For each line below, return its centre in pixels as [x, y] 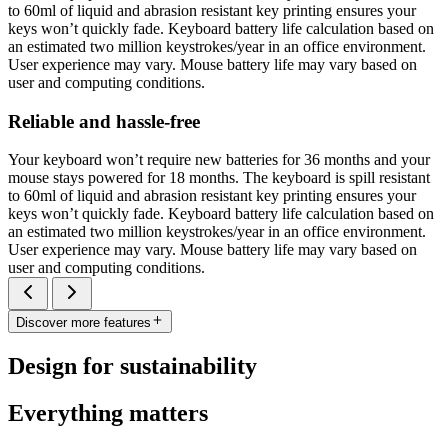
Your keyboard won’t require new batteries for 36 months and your [219, 160]
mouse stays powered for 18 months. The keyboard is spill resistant [219, 178]
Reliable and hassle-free [104, 121]
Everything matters [108, 412]
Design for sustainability [132, 365]
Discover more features [83, 322]
